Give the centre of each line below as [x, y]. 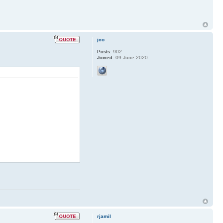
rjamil [104, 216]
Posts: [104, 51]
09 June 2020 [131, 57]
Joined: [105, 57]
